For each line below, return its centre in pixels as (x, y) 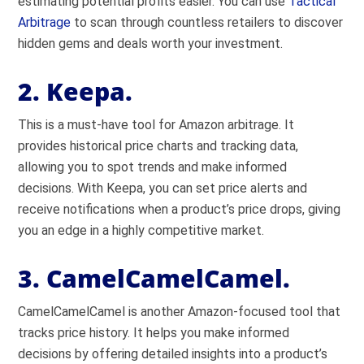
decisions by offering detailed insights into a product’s (173, 354)
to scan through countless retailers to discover (207, 22)
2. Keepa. (76, 91)
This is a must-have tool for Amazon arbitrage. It (156, 125)
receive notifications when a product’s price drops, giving (180, 209)
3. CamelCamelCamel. (154, 278)
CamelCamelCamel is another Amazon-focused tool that (180, 312)
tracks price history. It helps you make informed (154, 333)
